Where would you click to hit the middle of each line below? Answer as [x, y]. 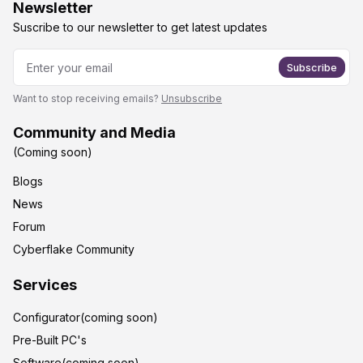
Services [45, 285]
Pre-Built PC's [50, 340]
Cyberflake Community [74, 250]
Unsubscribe [192, 99]
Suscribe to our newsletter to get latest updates [140, 28]
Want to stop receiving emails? [86, 99]
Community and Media [94, 133]
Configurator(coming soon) [85, 318]
